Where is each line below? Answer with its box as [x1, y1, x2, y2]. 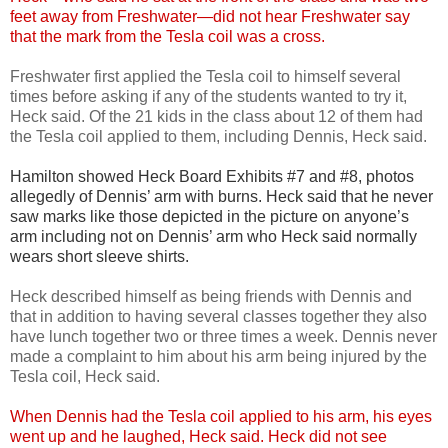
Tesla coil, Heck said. [10, 367, 160, 385]
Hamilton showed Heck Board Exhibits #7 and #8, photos [10, 167, 414, 185]
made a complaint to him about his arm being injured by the [10, 347, 427, 365]
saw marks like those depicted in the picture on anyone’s [10, 207, 409, 225]
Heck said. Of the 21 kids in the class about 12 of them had [10, 107, 423, 125]
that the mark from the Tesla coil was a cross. [10, 27, 325, 45]
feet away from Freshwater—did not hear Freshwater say [10, 7, 410, 25]
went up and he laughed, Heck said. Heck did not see [10, 427, 387, 445]
